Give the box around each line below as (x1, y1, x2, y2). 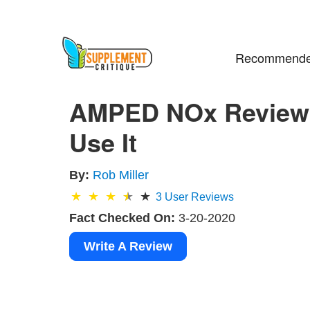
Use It (69, 123, 138, 160)
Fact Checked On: (69, 210, 176, 225)
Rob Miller (93, 167, 149, 182)
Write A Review (84, 239, 173, 253)
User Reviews (162, 190, 235, 203)
